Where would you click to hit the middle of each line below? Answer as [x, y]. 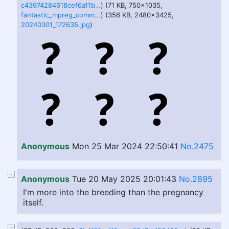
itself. [33, 202]
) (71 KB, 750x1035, [132, 5]
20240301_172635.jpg [55, 25]
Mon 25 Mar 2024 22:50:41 [125, 146]
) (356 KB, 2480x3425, [137, 15]
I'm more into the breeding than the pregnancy [113, 192]
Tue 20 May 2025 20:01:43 [124, 179]
